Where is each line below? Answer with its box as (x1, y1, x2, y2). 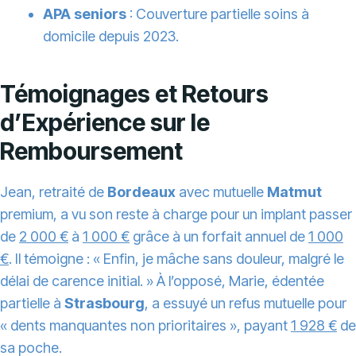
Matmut (267, 184, 322, 201)
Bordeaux (107, 184, 176, 201)
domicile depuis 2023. (43, 28, 179, 45)
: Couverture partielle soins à (126, 6, 309, 23)
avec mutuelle (176, 184, 267, 201)
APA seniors (43, 6, 126, 23)
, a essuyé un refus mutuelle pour (145, 295, 346, 312)
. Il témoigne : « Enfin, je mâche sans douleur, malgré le (9, 250, 344, 268)
